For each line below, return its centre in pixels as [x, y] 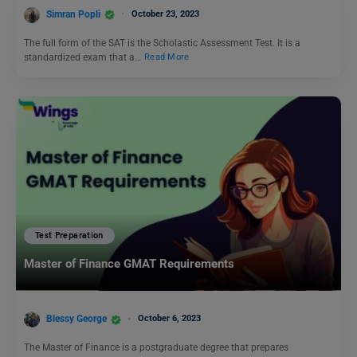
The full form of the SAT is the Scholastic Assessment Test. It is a [162, 43]
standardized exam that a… [84, 57]
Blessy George [76, 319]
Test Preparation [69, 236]
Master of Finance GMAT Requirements [129, 264]
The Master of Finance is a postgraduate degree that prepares [156, 347]
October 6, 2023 [169, 319]
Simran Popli [73, 14]
